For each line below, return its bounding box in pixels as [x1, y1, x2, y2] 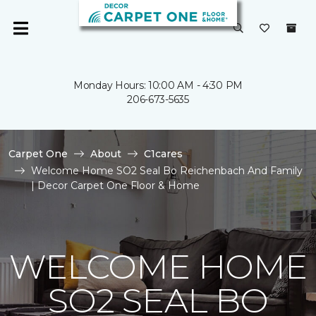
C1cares [144, 147, 183, 160]
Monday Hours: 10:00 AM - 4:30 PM [73, 79, 243, 92]
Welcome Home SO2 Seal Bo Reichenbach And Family [31, 164, 303, 177]
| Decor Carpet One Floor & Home [31, 179, 200, 192]
